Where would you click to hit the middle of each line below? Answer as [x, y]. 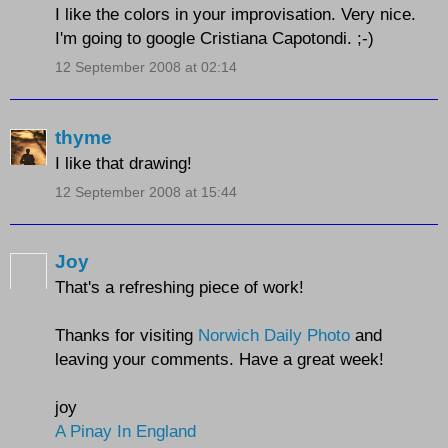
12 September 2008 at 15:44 [146, 191]
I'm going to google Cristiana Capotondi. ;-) [214, 38]
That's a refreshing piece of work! [179, 287]
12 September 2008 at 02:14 [146, 67]
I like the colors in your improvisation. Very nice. [235, 14]
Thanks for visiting [126, 335]
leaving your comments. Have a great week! [219, 359]
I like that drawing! [123, 162]
